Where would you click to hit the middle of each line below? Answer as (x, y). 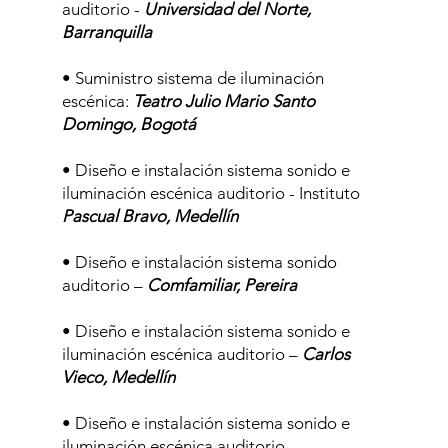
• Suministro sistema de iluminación (192, 78)
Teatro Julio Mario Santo (223, 101)
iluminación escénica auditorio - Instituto (210, 193)
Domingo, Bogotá (128, 124)
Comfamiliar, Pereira (221, 285)
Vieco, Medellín (118, 377)
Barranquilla (106, 32)
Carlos (325, 354)
